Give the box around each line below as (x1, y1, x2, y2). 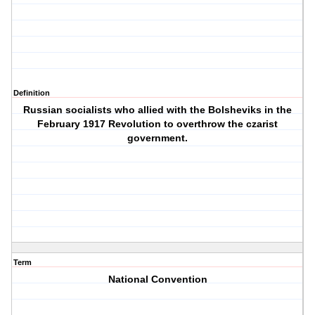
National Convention (108, 274, 207, 285)
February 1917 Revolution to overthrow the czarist (37, 118, 278, 130)
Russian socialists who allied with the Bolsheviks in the (23, 104, 292, 116)
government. (127, 132, 188, 144)
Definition (13, 89, 50, 98)
